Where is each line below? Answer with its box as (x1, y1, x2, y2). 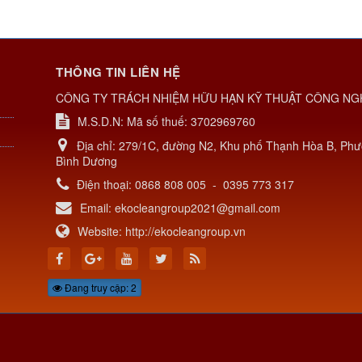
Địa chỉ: (77, 137, 119, 154)
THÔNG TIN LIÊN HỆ (56, 63, 181, 82)
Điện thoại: (77, 176, 135, 193)
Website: (78, 223, 125, 240)
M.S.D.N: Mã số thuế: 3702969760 (78, 113, 255, 130)
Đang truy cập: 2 (62, 280, 137, 294)
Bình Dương (56, 153, 117, 170)
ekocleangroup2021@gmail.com (115, 200, 280, 217)
